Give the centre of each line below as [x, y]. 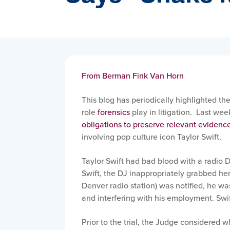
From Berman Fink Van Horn [133, 75]
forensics [114, 112]
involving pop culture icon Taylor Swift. [151, 137]
